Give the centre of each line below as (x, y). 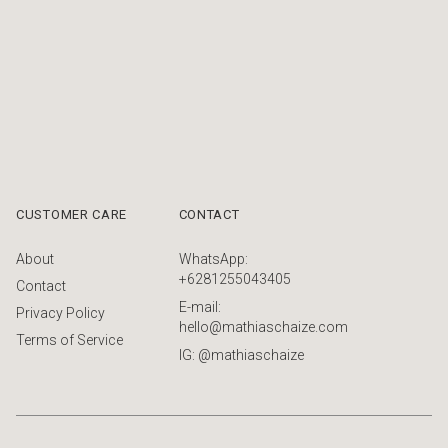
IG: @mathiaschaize (241, 354)
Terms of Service (69, 339)
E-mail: (199, 306)
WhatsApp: (213, 258)
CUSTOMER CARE (72, 214)
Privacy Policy (60, 312)
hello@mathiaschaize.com (263, 326)
